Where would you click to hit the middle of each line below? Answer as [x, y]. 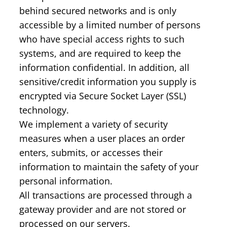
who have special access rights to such [102, 39]
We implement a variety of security [93, 124]
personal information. [66, 181]
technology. [44, 110]
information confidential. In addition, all [104, 67]
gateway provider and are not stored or [103, 209]
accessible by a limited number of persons [110, 25]
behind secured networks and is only [98, 10]
